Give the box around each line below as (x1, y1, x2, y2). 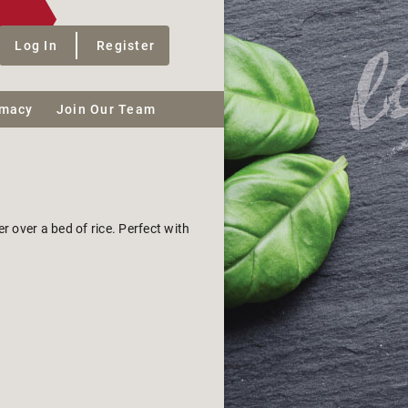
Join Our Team (56, 102, 156, 117)
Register (97, 38, 155, 53)
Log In (15, 38, 57, 53)
